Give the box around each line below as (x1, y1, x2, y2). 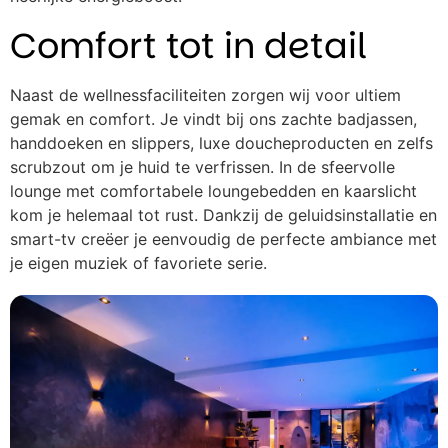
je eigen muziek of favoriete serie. (10, 253, 267, 273)
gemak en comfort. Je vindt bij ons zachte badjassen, (10, 109, 417, 129)
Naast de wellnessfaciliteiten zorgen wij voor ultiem (10, 85, 401, 105)
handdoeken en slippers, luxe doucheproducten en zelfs (10, 133, 433, 153)
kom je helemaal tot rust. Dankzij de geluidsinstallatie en (10, 205, 437, 225)
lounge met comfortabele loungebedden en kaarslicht (10, 181, 417, 201)
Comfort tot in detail (10, 21, 367, 70)
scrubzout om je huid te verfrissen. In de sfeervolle (10, 157, 395, 177)
